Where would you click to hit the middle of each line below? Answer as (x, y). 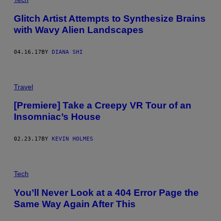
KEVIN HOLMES (73, 139)
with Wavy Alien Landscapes (79, 30)
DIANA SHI (67, 52)
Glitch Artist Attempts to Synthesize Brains (110, 18)
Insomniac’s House (57, 117)
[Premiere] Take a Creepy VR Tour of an (103, 106)
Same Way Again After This (75, 204)
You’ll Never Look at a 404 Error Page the (106, 192)
